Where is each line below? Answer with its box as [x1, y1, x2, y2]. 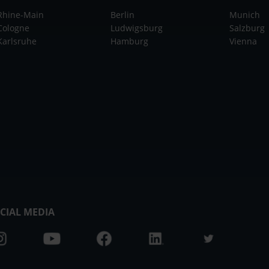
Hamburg [110, 35, 148, 47]
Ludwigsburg [110, 22, 163, 34]
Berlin [110, 8, 134, 20]
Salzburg [229, 22, 265, 34]
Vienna [229, 35, 257, 47]
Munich [229, 8, 260, 20]
